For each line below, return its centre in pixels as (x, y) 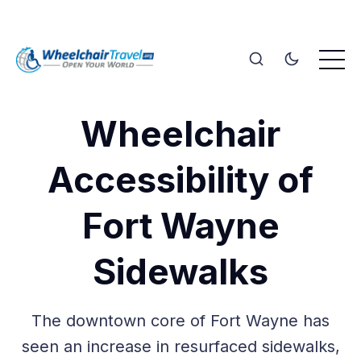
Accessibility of (180, 179)
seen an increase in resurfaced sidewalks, (180, 346)
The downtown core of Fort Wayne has (180, 320)
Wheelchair (180, 133)
